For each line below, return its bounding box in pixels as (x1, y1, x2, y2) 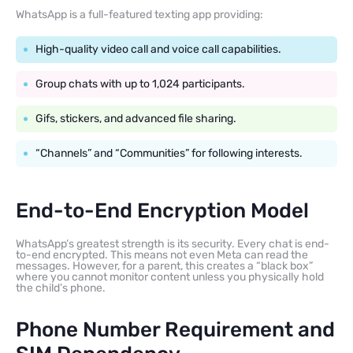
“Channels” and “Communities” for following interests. (35, 147, 303, 160)
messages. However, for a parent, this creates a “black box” (16, 259, 313, 273)
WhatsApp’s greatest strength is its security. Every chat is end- (16, 237, 329, 251)
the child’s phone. (16, 281, 106, 295)
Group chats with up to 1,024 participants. (35, 77, 245, 91)
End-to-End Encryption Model (16, 199, 309, 223)
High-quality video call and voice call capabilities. (35, 43, 281, 56)
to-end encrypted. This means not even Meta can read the (16, 248, 308, 262)
